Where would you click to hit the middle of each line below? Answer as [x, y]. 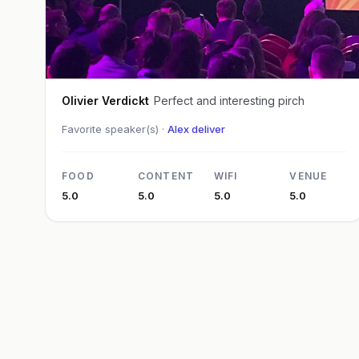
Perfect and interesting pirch [229, 100]
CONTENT [166, 175]
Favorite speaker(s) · [115, 129]
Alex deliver [196, 129]
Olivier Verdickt [105, 100]
